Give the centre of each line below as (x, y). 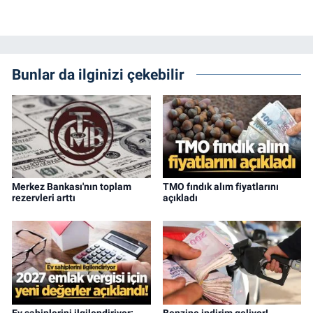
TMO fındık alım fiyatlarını (220, 186)
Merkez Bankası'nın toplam (72, 186)
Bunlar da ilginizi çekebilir (98, 74)
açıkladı (180, 197)
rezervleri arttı (44, 197)
